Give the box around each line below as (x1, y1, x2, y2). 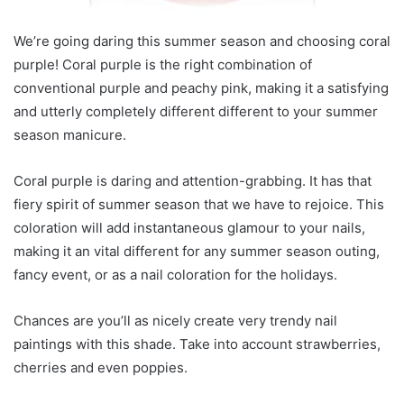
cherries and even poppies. (14, 359, 188, 377)
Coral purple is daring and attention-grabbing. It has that (14, 172, 372, 190)
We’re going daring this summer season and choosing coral (14, 32, 390, 50)
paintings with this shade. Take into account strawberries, (14, 335, 381, 353)
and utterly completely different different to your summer (14, 103, 378, 121)
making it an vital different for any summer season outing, (14, 243, 380, 261)
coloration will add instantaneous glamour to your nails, (14, 219, 365, 237)
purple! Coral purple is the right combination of (14, 56, 312, 74)
